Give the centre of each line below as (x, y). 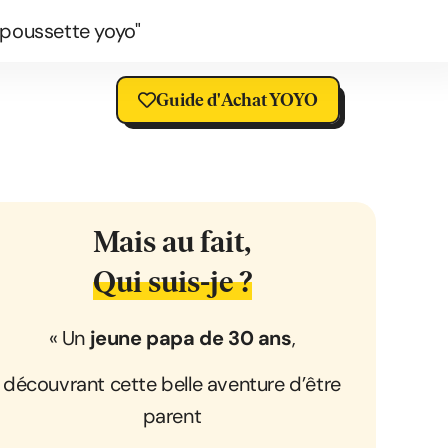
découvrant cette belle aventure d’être (172, 384)
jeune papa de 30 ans (190, 338)
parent (172, 416)
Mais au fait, (172, 241)
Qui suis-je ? (172, 281)
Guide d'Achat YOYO (237, 99)
